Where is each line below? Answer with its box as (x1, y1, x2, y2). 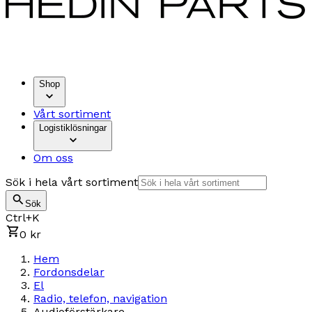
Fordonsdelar (33, 265, 104, 279)
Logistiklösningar (39, 122, 107, 133)
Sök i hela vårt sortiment (6, 175, 138, 189)
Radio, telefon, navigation (33, 291, 167, 305)
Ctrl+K (6, 210, 40, 224)
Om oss (33, 150, 73, 164)
